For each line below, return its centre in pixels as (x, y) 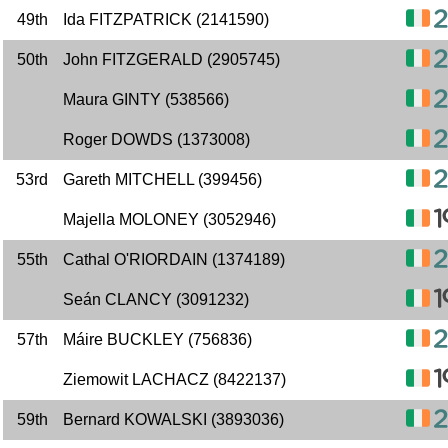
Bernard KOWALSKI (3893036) (173, 419)
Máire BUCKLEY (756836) (157, 339)
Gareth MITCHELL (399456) (162, 179)
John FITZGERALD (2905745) (171, 59)
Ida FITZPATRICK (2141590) (166, 19)
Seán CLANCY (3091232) (156, 299)
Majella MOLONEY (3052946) (169, 219)
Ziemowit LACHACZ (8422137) (174, 379)
